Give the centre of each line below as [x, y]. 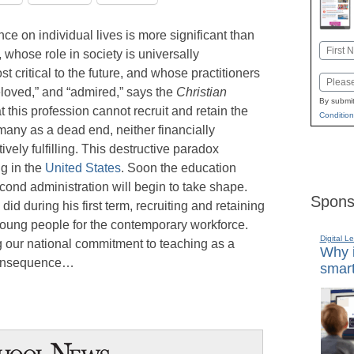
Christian [201, 92]
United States [83, 168]
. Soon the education [179, 168]
